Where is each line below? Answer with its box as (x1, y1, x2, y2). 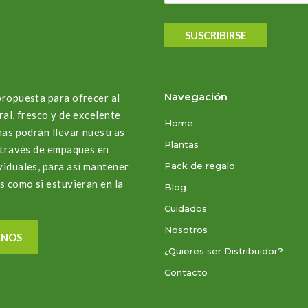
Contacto (164, 266, 208, 278)
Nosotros (164, 223, 208, 235)
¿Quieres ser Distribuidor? (164, 245, 283, 256)
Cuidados (164, 202, 207, 214)
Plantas (164, 138, 199, 150)
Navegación (164, 89, 228, 103)
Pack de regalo (164, 159, 235, 171)
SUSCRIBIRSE (185, 29, 247, 42)
